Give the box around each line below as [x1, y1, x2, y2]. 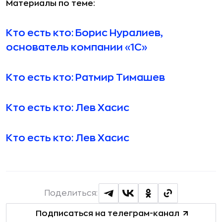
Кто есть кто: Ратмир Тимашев [6, 72, 165, 83]
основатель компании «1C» [6, 42, 147, 53]
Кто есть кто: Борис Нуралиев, [6, 28, 163, 39]
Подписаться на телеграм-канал [35, 209, 179, 218]
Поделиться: [44, 189, 98, 198]
